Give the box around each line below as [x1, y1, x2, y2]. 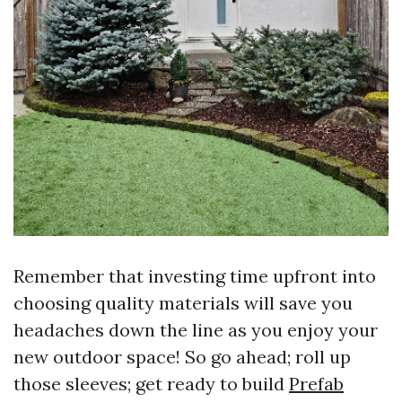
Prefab [289, 372, 344, 396]
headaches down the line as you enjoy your [13, 319, 378, 342]
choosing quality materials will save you [13, 292, 353, 315]
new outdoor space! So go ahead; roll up [13, 345, 351, 369]
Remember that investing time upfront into [13, 265, 376, 288]
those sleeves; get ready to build [13, 372, 289, 396]
